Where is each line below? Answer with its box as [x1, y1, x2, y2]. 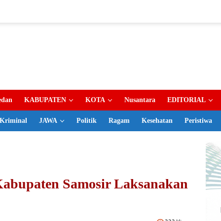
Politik [76, 117, 97, 124]
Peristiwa [184, 117, 212, 124]
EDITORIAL [167, 96, 206, 104]
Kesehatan [142, 117, 173, 124]
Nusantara [124, 96, 155, 104]
